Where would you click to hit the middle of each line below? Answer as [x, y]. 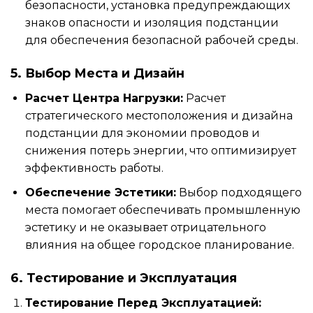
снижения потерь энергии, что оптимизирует [160, 151]
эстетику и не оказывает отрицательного [145, 227]
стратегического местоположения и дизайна [159, 116]
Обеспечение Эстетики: [100, 192]
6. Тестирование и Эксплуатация [124, 278]
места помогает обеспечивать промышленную [162, 210]
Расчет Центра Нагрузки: [104, 99]
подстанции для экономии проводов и [142, 133]
